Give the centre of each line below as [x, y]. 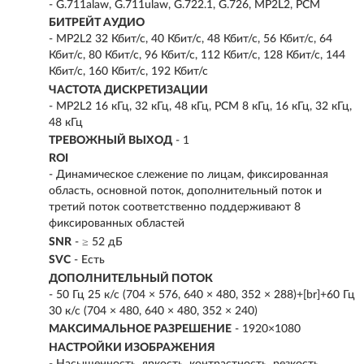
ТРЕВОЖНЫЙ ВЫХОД [110, 141]
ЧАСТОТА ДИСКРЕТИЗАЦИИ [128, 90]
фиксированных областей [117, 224]
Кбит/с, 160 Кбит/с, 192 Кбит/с [128, 72]
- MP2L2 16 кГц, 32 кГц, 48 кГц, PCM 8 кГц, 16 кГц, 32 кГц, [200, 106]
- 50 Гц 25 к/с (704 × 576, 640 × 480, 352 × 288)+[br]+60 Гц [202, 295]
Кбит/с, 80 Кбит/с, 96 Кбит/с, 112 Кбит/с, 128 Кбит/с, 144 [197, 56]
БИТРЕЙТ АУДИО [97, 23]
